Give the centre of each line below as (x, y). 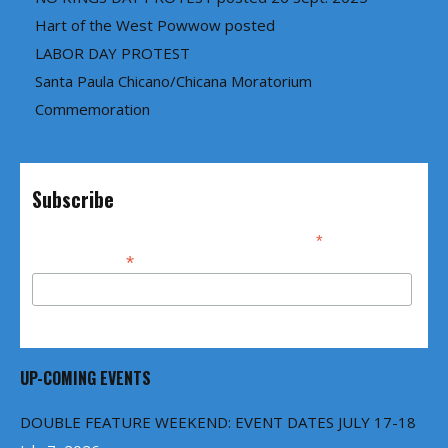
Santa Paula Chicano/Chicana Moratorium (173, 81)
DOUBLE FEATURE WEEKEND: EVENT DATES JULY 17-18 (218, 422)
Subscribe (73, 200)
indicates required (368, 238)
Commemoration (92, 109)
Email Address (79, 260)
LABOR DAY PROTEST (112, 53)
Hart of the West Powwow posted (155, 25)
